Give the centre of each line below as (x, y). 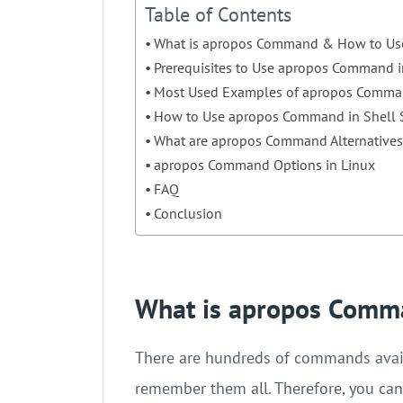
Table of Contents (218, 15)
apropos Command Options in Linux (265, 165)
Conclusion (188, 213)
